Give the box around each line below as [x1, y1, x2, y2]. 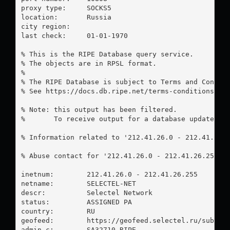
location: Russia [21, 13, 66, 21]
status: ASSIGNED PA [21, 198, 132, 206]
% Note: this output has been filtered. [21, 105, 177, 113]
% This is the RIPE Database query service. [21, 50, 194, 58]
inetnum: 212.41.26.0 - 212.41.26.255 [21, 170, 198, 178]
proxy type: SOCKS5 [21, 4, 66, 12]
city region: [21, 22, 70, 30]
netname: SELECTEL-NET [21, 179, 136, 187]
